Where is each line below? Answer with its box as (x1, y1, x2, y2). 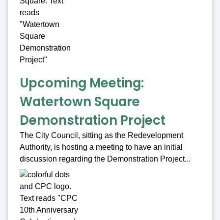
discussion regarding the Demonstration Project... (20, 155, 191, 164)
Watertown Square (20, 93, 140, 111)
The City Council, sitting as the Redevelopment (20, 131, 183, 140)
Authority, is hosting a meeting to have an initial (20, 143, 183, 152)
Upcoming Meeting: (20, 74, 144, 92)
